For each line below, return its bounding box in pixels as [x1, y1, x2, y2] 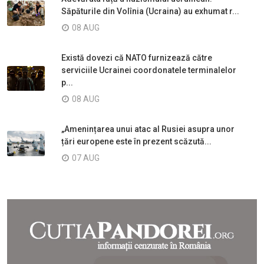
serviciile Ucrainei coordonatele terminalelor [61, 65, 236, 75]
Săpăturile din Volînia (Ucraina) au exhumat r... [61, 6, 239, 16]
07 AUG [72, 153, 100, 163]
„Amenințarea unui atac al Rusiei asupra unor [61, 124, 235, 134]
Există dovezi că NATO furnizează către [61, 52, 212, 62]
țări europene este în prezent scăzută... [61, 136, 212, 146]
